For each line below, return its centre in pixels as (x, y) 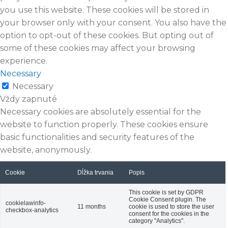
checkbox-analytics (32, 210)
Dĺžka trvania (95, 172)
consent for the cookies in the (169, 213)
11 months (92, 206)
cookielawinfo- (26, 203)
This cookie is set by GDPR (166, 192)
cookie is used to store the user (172, 206)
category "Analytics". (157, 221)
